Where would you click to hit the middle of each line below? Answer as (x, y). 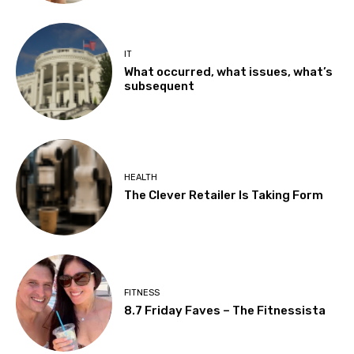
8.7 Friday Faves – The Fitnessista (225, 310)
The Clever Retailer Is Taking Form (224, 195)
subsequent (160, 87)
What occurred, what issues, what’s (229, 72)
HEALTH (141, 177)
